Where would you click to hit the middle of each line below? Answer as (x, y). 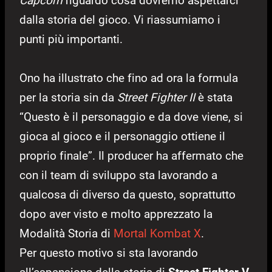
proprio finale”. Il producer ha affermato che (131, 155)
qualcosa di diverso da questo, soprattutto (127, 194)
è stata (214, 97)
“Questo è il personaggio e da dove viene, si (131, 117)
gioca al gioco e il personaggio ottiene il (122, 136)
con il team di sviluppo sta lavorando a (118, 175)
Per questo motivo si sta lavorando (109, 253)
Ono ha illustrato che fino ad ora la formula (129, 78)
